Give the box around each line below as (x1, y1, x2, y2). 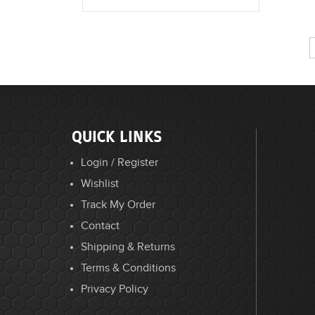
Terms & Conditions (81, 262, 176, 276)
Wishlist (81, 177, 119, 191)
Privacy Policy (81, 283, 148, 297)
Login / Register (81, 156, 158, 170)
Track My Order (81, 198, 155, 212)
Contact (81, 219, 120, 233)
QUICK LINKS (72, 127, 162, 147)
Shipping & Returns (81, 240, 175, 255)
